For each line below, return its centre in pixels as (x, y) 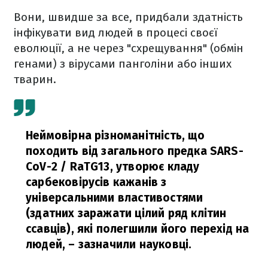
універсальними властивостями (115, 198)
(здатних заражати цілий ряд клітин (126, 214)
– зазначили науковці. (129, 245)
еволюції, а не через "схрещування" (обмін (129, 48)
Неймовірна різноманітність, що (115, 136)
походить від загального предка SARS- (135, 151)
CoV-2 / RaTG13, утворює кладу (113, 167)
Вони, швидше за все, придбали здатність (128, 17)
